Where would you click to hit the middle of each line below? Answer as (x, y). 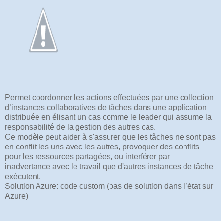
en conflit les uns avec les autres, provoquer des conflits (102, 147)
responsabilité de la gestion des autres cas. (80, 127)
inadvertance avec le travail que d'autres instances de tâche (109, 166)
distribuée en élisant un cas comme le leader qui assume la (108, 117)
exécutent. (23, 176)
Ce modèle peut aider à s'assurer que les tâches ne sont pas (110, 137)
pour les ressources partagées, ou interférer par (87, 156)
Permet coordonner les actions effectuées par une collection (109, 97)
